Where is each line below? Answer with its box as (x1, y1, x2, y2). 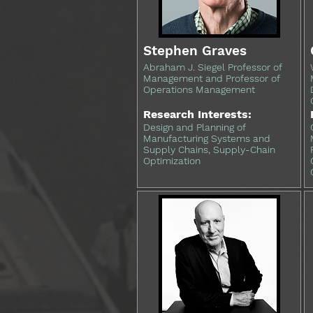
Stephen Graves (143, 43, 247, 59)
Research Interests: (143, 108, 252, 121)
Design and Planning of (143, 122, 245, 133)
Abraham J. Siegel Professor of (143, 61, 282, 73)
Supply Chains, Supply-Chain (143, 144, 275, 155)
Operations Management (143, 84, 255, 95)
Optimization (143, 155, 201, 166)
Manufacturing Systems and (143, 133, 270, 144)
